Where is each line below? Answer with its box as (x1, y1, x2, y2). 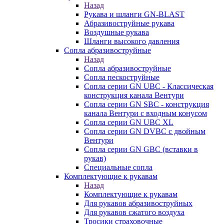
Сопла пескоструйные (84, 73, 159, 81)
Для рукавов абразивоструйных (84, 199, 192, 207)
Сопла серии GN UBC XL (84, 118, 173, 126)
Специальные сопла (84, 163, 152, 171)
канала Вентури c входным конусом (84, 109, 207, 117)
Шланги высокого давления (84, 37, 179, 45)
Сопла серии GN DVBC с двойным (84, 127, 205, 135)
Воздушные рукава (84, 28, 149, 36)
